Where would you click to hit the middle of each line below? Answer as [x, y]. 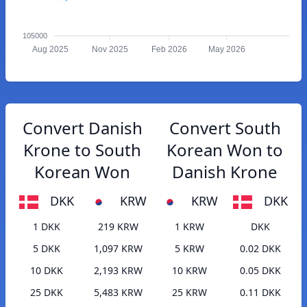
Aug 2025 [50, 50]
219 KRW [118, 227]
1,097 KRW [118, 249]
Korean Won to [225, 150]
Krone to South [82, 150]
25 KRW [189, 293]
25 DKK [47, 293]
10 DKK [47, 271]
